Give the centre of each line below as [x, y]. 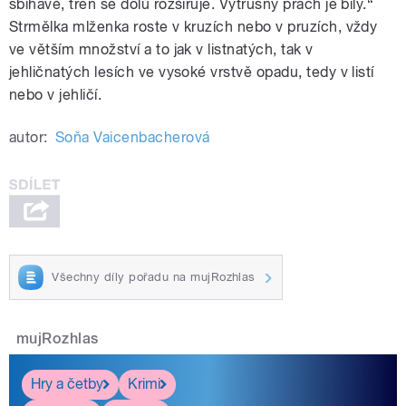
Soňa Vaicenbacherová [132, 138]
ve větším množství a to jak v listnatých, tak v [161, 50]
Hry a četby [67, 384]
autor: [29, 138]
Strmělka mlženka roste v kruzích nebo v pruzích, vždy [193, 27]
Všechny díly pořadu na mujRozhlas [154, 276]
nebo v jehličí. [56, 95]
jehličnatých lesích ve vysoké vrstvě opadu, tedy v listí [192, 72]
